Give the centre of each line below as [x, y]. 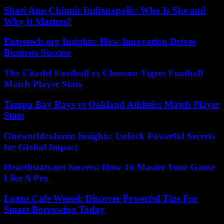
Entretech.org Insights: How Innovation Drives [100, 42]
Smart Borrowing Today [54, 210]
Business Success [37, 53]
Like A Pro [26, 178]
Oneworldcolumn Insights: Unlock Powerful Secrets [109, 136]
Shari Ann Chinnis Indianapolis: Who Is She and [105, 10]
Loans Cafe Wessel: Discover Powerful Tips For [101, 199]
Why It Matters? [38, 21]
